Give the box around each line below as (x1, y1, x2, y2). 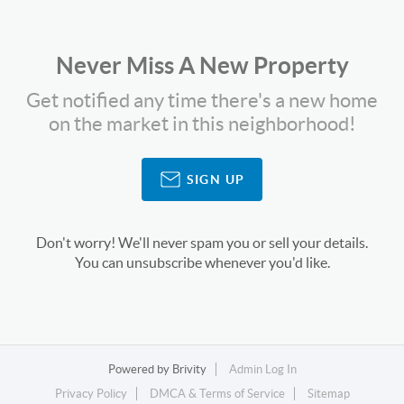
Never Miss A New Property (55, 52, 349, 78)
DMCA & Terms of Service (149, 387, 285, 400)
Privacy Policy (54, 387, 127, 400)
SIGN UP (186, 171, 245, 187)
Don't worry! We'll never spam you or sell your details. (36, 234, 368, 251)
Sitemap (307, 387, 350, 400)
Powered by (107, 363, 172, 376)
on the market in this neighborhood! (48, 113, 356, 134)
